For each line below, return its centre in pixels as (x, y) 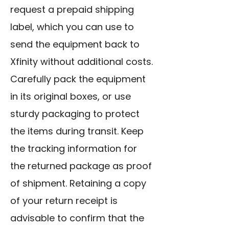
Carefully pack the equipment (78, 79)
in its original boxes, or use (71, 97)
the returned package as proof (81, 166)
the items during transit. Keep (77, 131)
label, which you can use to (72, 27)
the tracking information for (74, 149)
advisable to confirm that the (77, 218)
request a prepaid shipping (72, 10)
